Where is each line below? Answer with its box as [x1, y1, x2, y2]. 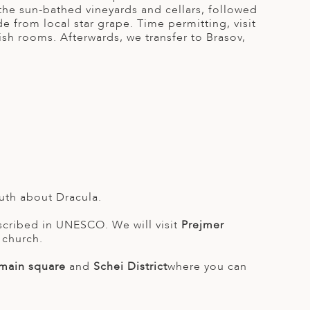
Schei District [93, 259, 167, 275]
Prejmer [181, 217, 224, 233]
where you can [167, 259, 247, 275]
